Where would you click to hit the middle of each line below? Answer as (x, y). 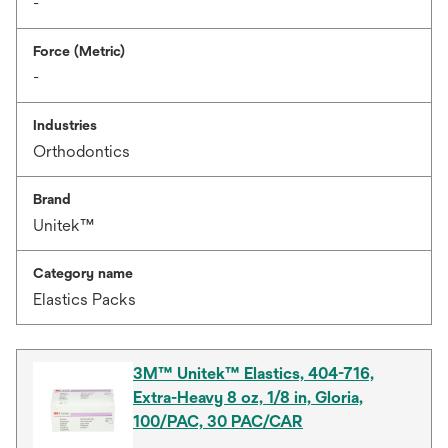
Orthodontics (81, 151)
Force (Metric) (79, 51)
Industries (65, 125)
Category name (83, 273)
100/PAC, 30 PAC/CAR (218, 421)
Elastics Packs (84, 299)
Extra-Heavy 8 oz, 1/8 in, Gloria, (248, 397)
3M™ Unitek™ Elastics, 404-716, (253, 373)
